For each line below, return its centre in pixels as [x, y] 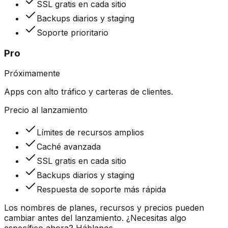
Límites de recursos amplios [90, 133]
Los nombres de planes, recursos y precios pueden [104, 208]
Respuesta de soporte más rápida [101, 190]
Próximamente [32, 74]
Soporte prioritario [73, 32]
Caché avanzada [69, 147]
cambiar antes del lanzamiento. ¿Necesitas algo [95, 218]
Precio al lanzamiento [46, 110]
